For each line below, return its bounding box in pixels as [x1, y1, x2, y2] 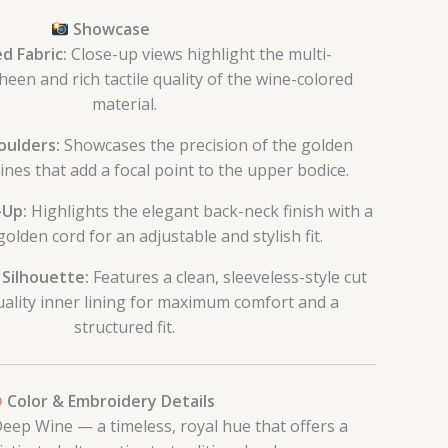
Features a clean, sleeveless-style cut [89, 266, 368, 289]
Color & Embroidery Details [3, 390, 216, 413]
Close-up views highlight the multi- [67, 43, 333, 66]
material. [91, 93, 157, 116]
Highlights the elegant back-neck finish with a [27, 200, 374, 223]
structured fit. [73, 316, 175, 339]
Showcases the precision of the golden [60, 134, 354, 157]
